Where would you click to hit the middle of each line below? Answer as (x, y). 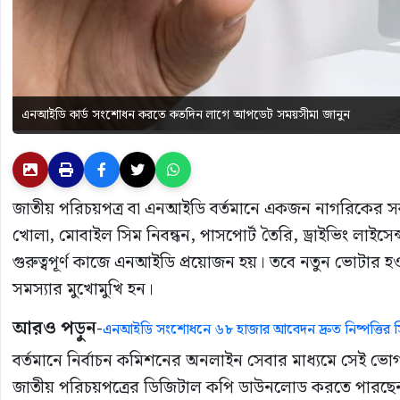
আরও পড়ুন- (58, 328)
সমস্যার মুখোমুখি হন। (83, 289)
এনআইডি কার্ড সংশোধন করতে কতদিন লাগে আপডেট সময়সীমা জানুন (186, 115)
